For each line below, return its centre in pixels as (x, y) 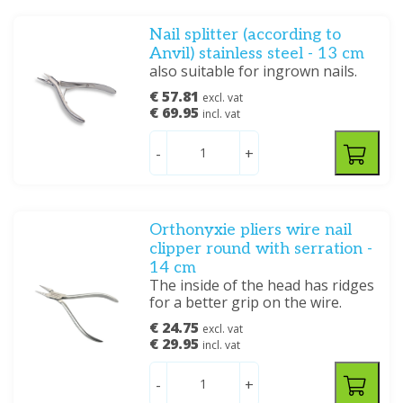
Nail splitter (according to (246, 35)
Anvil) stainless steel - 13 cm (257, 54)
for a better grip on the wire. (246, 302)
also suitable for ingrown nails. (254, 71)
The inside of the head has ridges (262, 285)
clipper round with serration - (261, 249)
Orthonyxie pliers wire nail (251, 230)
